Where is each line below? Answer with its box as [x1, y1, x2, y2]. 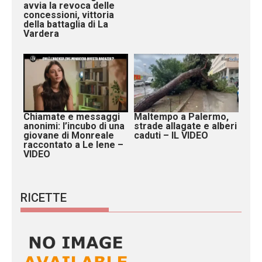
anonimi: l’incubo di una [23, 120, 125, 132]
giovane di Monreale [23, 130, 114, 142]
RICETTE [20, 191, 67, 205]
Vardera [23, 27, 59, 39]
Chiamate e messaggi [23, 111, 120, 123]
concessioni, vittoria [23, 9, 114, 20]
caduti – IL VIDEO [134, 130, 208, 142]
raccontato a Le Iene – [23, 139, 123, 151]
